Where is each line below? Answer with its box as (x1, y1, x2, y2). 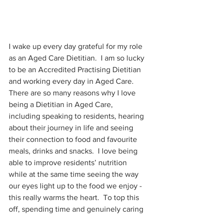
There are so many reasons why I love (9, 88, 138, 97)
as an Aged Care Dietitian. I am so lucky (9, 53, 146, 62)
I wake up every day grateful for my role (9, 42, 144, 50)
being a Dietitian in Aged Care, (9, 100, 115, 108)
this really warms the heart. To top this (9, 193, 141, 201)
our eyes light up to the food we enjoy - (9, 181, 144, 190)
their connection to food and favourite (9, 135, 139, 143)
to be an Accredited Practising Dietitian (9, 65, 143, 74)
